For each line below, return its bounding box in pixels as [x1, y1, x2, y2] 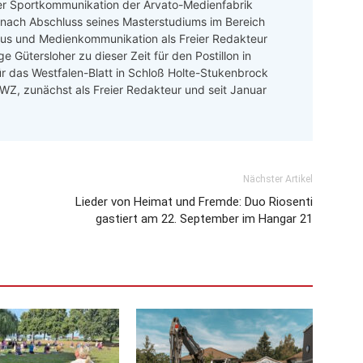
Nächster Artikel [243, 173, 313, 186]
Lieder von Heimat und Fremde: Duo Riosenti [75, 194, 313, 210]
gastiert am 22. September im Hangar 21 [96, 211, 313, 227]
